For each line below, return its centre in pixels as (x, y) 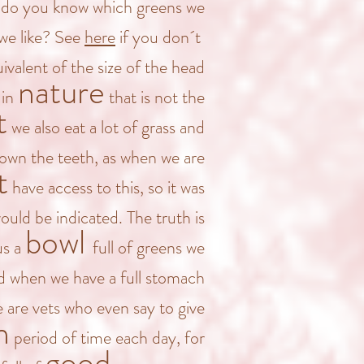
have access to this (74, 187)
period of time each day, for (107, 338)
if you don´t (160, 37)
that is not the (155, 97)
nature (61, 92)
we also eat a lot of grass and (106, 127)
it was (184, 187)
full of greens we (149, 247)
